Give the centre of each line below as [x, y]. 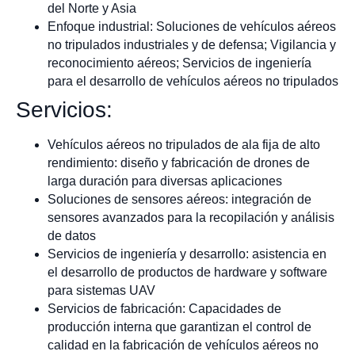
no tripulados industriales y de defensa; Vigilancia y [192, 44]
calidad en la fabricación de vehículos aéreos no [183, 345]
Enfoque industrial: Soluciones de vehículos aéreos [192, 26]
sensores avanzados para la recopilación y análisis [191, 217]
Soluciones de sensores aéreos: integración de [179, 199]
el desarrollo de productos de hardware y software [187, 272]
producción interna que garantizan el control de [179, 326]
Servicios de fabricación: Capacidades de [164, 308]
